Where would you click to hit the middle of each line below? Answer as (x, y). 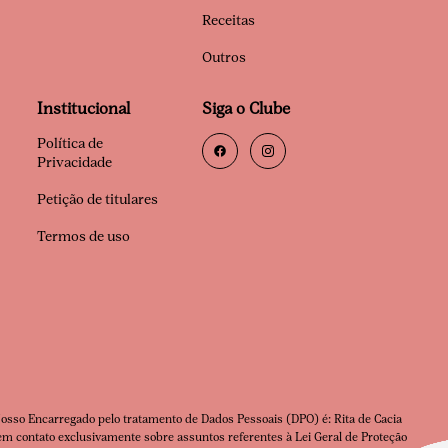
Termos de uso (83, 236)
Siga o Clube (246, 108)
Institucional (83, 108)
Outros (224, 57)
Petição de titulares (97, 199)
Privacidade (74, 162)
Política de (70, 143)
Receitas (228, 20)
